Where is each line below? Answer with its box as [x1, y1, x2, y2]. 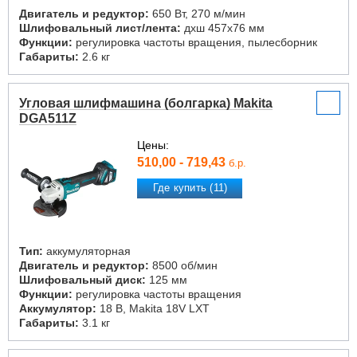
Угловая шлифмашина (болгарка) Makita [19, 96, 273, 110]
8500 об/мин [149, 259, 218, 272]
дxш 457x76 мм [181, 22, 265, 34]
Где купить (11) [152, 182, 228, 194]
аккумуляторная [43, 245, 131, 257]
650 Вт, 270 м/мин [149, 7, 245, 20]
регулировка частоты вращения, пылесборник [73, 36, 317, 49]
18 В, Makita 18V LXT [96, 302, 210, 315]
